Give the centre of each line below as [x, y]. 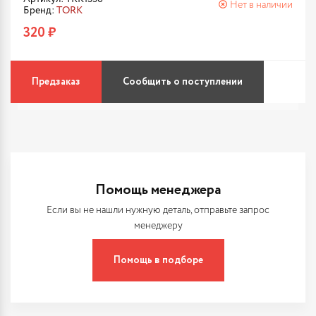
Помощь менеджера [158, 190]
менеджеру [158, 226]
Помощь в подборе [158, 260]
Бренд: [40, 11]
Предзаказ [56, 82]
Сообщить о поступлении [183, 82]
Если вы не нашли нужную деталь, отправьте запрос [158, 210]
